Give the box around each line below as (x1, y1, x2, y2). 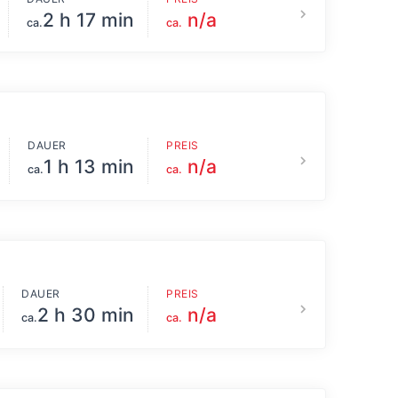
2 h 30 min (37, 304, 134, 327)
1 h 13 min (44, 155, 134, 179)
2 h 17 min (43, 9, 134, 32)
